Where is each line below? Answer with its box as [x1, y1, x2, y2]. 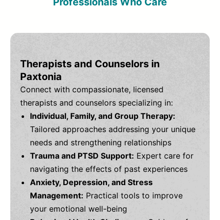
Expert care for [134, 151, 194, 161]
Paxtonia [20, 71, 62, 83]
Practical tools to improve [83, 191, 183, 201]
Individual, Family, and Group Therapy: [30, 111, 176, 121]
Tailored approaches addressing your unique [30, 124, 196, 135]
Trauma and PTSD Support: [30, 151, 135, 161]
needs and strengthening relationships [30, 137, 172, 148]
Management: [30, 191, 84, 201]
